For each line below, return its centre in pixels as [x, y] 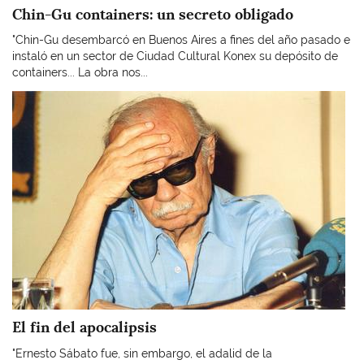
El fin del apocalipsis [84, 327]
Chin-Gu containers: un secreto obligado [153, 14]
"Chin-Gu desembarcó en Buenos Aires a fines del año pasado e [181, 40]
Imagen [31, 98]
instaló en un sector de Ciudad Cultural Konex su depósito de [175, 56]
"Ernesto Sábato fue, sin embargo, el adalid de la [142, 353]
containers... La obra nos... [80, 72]
